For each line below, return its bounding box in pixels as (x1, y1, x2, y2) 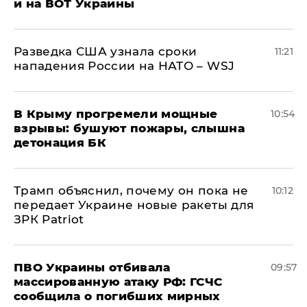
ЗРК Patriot (14, 212, 84, 226)
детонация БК (14, 136, 107, 149)
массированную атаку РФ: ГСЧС (14, 275, 223, 288)
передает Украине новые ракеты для (14, 198, 254, 212)
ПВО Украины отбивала (14, 260, 171, 274)
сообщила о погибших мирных (14, 289, 221, 303)
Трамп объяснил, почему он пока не (14, 184, 249, 197)
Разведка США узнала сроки (14, 45, 197, 58)
